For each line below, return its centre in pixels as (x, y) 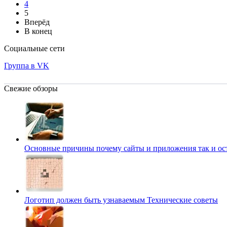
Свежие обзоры (31, 88)
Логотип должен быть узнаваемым (86, 200)
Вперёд (37, 22)
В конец (38, 31)
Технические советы (182, 200)
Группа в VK (27, 65)
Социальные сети (34, 48)
